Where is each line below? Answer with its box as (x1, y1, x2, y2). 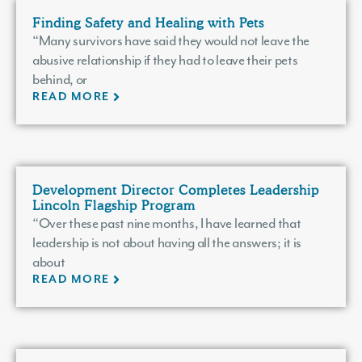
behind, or (32, 69, 87, 88)
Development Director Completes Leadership (32, 182, 319, 198)
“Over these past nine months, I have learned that (32, 213, 301, 232)
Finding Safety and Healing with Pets (32, 15, 264, 31)
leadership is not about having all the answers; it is (32, 233, 302, 251)
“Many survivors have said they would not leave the (32, 31, 310, 49)
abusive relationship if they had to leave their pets (32, 50, 298, 69)
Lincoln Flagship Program (32, 197, 196, 213)
